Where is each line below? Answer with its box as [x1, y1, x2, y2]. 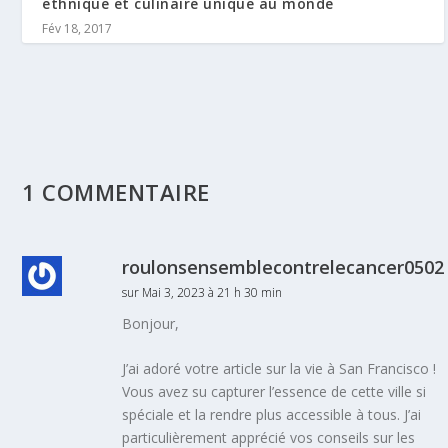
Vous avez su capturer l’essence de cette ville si [122, 382, 427, 402]
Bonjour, [122, 313, 180, 333]
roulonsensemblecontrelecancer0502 [122, 254, 445, 279]
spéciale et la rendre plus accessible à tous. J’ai [122, 405, 422, 425]
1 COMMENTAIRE [22, 176, 210, 207]
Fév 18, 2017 [42, 20, 113, 38]
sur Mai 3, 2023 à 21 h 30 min [122, 283, 283, 301]
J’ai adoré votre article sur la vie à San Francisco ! [122, 359, 437, 379]
